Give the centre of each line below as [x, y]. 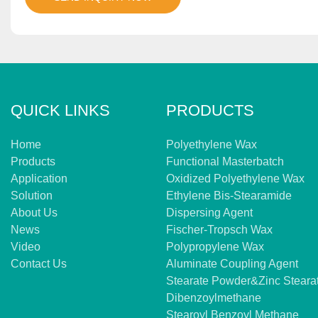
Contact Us [39, 264]
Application [39, 179]
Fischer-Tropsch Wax [219, 230]
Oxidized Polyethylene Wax [235, 179]
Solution [32, 196]
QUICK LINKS [60, 111]
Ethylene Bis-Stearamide [229, 196]
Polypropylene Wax [215, 247]
